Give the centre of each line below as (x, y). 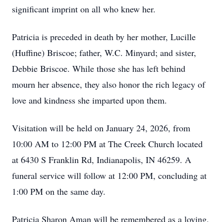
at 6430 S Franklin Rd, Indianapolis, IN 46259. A (102, 160)
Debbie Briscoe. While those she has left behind (99, 68)
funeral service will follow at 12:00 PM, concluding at (109, 175)
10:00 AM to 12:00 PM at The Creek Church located (107, 144)
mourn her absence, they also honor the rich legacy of (109, 84)
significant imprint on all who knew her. (85, 9)
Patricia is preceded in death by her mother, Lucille (104, 37)
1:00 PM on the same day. (60, 191)
